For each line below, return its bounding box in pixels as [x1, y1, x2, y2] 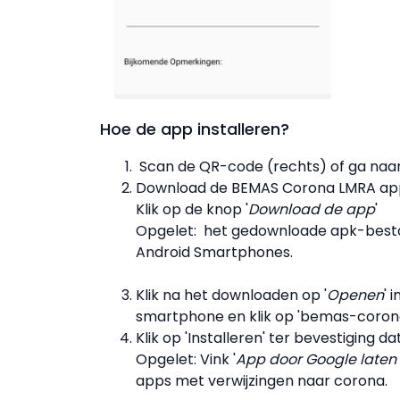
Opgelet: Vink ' [136, 349, 236, 371]
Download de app [248, 199, 375, 221]
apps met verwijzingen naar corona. [136, 371, 387, 392]
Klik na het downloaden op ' [136, 285, 327, 306]
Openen [327, 285, 384, 306]
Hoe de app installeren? [100, 118, 289, 141]
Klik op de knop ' [136, 199, 248, 221]
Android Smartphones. [136, 242, 293, 263]
